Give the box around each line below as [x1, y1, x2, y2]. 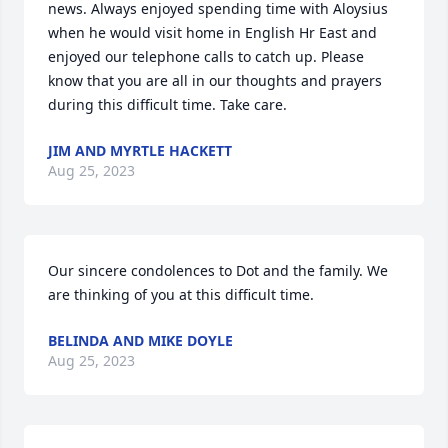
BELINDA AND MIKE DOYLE [48, 331, 233, 350]
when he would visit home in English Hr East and [48, 23, 377, 42]
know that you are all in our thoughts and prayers [48, 71, 382, 90]
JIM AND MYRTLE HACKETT [48, 141, 232, 160]
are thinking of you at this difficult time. [48, 285, 314, 304]
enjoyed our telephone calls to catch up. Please [48, 47, 364, 66]
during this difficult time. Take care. [48, 95, 287, 114]
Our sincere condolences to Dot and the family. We [48, 261, 388, 280]
